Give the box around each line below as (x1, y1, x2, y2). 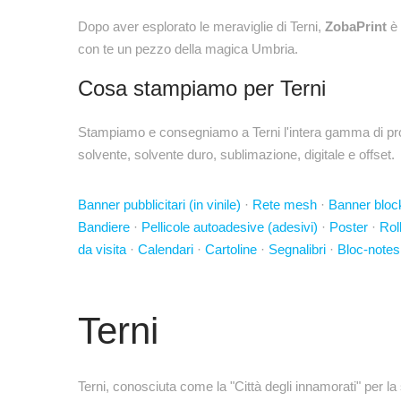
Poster (329, 219, 368, 235)
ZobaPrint (325, 19, 387, 34)
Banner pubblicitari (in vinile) (78, 197, 241, 212)
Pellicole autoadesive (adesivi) (141, 219, 318, 235)
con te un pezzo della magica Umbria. (78, 41, 298, 56)
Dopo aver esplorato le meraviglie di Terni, (78, 19, 325, 34)
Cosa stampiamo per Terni (78, 76, 326, 100)
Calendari (138, 242, 193, 257)
